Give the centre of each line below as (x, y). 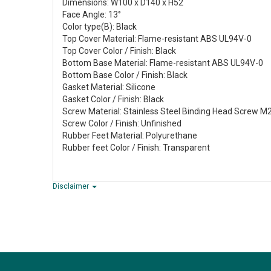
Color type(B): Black (100, 27)
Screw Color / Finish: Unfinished (122, 124)
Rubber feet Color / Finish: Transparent (136, 148)
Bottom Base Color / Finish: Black (125, 75)
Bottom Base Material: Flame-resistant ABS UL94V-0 (163, 63)
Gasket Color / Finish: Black (113, 100)
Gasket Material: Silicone (109, 87)
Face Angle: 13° (92, 15)
